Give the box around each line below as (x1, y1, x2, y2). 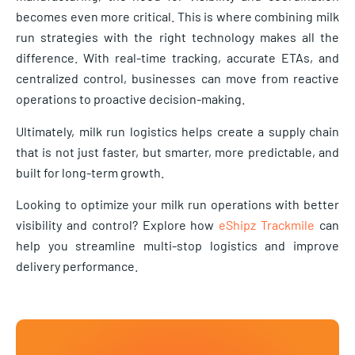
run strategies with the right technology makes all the (16, 29, 339, 45)
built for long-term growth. (16, 164, 164, 180)
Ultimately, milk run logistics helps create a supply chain (16, 123, 339, 139)
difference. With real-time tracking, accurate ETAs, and (16, 50, 339, 66)
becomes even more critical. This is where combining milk (16, 9, 339, 25)
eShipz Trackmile (219, 217, 315, 233)
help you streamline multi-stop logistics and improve (16, 238, 339, 254)
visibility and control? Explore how (16, 217, 219, 233)
